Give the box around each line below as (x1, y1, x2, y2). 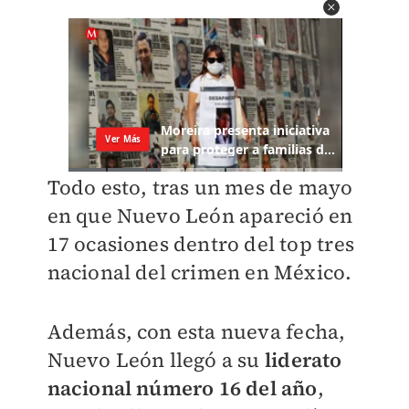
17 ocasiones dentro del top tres (47, 230, 354, 258)
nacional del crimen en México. (47, 258, 352, 287)
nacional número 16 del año (47, 374, 318, 403)
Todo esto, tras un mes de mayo (47, 173, 353, 202)
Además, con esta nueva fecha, (47, 318, 346, 346)
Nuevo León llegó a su (47, 346, 265, 374)
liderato (264, 346, 342, 374)
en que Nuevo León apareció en (47, 202, 353, 230)
